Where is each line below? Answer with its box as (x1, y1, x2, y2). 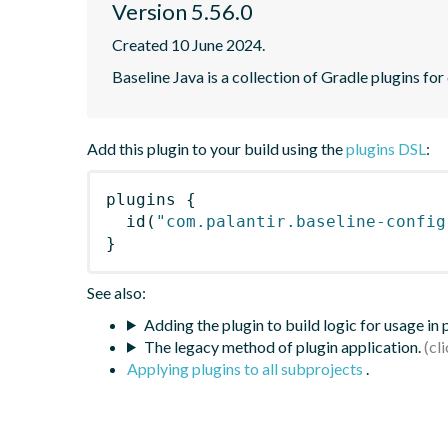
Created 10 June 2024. (112, 34, 265, 54)
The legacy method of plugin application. (143, 336, 421, 356)
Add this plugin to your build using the (87, 138, 346, 158)
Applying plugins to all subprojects (127, 358, 366, 378)
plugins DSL (346, 138, 426, 158)
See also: (87, 282, 146, 302)
